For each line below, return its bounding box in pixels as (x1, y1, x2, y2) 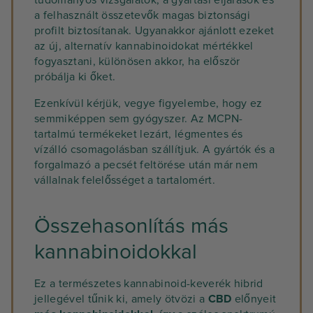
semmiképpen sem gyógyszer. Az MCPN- (34, 112, 243, 126)
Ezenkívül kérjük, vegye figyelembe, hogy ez (34, 96, 263, 110)
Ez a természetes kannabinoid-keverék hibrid (34, 277, 263, 291)
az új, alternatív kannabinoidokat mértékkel (34, 39, 254, 53)
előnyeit (231, 292, 277, 306)
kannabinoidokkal (34, 239, 197, 265)
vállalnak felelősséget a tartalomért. (34, 173, 215, 187)
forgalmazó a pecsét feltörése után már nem (34, 158, 259, 172)
